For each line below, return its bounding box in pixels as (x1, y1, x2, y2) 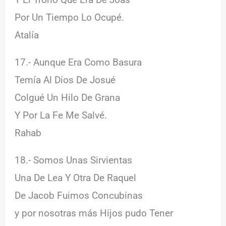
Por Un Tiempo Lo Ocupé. (15, 11, 125, 23)
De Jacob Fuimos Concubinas (15, 189, 143, 201)
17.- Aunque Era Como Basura (15, 56, 142, 68)
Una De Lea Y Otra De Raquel (15, 172, 137, 184)
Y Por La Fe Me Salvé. (15, 109, 107, 121)
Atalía (15, 29, 39, 41)
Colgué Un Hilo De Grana (15, 91, 121, 103)
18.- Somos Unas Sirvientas (15, 154, 133, 166)
